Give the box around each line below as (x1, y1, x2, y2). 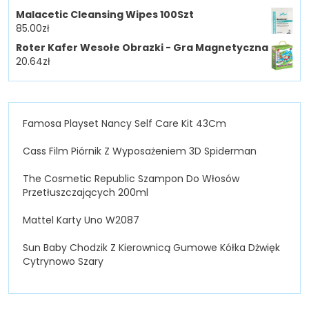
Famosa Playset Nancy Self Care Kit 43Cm (23, 116, 226, 130)
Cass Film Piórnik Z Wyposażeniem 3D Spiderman (23, 143, 257, 158)
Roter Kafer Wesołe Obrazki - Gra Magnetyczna (16, 41, 268, 55)
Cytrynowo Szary (23, 254, 103, 268)
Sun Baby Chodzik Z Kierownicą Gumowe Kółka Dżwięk (23, 240, 280, 255)
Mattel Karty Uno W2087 (23, 212, 139, 227)
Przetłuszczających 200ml (23, 185, 148, 199)
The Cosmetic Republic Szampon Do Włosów (23, 171, 239, 186)
